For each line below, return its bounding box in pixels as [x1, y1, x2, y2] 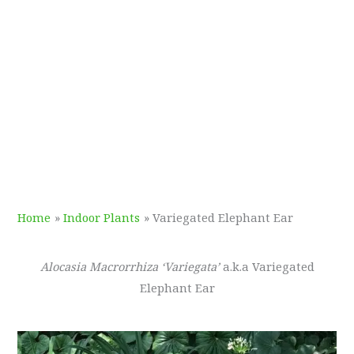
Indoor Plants [63, 209, 141, 226]
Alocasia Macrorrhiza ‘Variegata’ [40, 258, 220, 274]
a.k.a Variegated [219, 258, 314, 274]
